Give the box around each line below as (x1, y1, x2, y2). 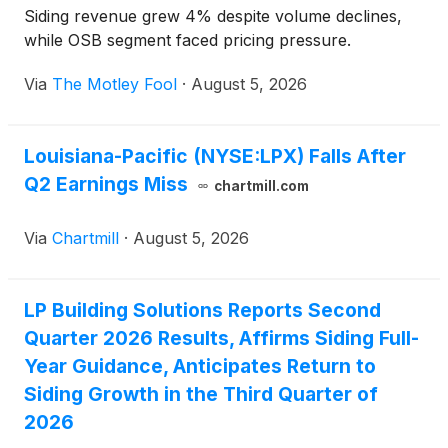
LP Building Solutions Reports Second (24, 298, 381, 323)
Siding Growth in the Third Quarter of (24, 382, 378, 407)
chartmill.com (213, 178, 309, 195)
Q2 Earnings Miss (24, 172, 188, 197)
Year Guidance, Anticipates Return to (24, 354, 376, 379)
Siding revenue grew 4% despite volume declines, (24, 6, 402, 27)
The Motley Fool (52, 74, 177, 95)
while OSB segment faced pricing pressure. (24, 30, 351, 51)
